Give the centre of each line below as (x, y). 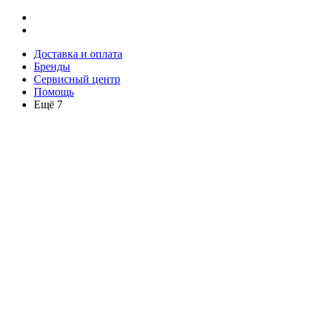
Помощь (54, 92)
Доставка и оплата (78, 54)
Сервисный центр (77, 79)
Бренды (52, 66)
